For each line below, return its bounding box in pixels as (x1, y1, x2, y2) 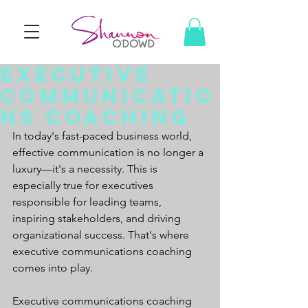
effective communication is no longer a (12, 145, 206, 159)
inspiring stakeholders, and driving (12, 211, 184, 225)
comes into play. (12, 261, 93, 274)
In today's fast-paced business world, (12, 129, 195, 142)
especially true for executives (12, 178, 156, 192)
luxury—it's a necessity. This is (12, 162, 160, 175)
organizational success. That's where (12, 228, 192, 241)
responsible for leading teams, (12, 195, 164, 208)
